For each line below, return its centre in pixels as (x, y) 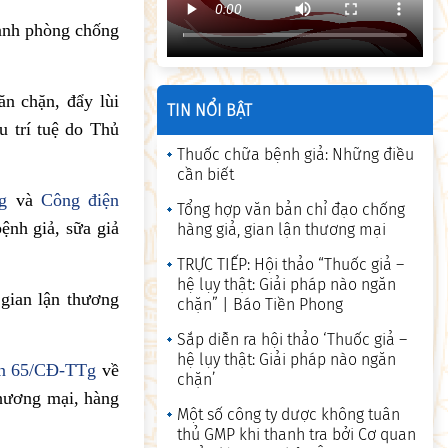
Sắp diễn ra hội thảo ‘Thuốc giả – (292, 340)
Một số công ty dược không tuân (289, 415)
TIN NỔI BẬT (210, 110)
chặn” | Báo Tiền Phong (260, 305)
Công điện (79, 200)
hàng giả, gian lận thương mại (282, 230)
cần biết (206, 175)
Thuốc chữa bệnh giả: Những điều (296, 155)
